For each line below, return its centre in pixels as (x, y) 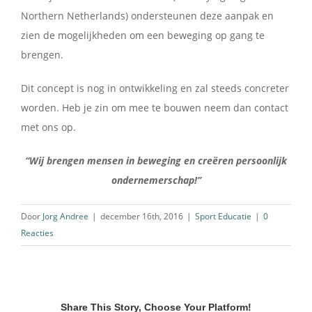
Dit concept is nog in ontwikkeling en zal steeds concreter (155, 88)
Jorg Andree (65, 216)
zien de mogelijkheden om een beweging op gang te (143, 35)
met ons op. (48, 127)
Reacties (37, 233)
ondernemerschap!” (156, 180)
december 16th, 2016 (142, 216)
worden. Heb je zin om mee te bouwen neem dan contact (155, 107)
